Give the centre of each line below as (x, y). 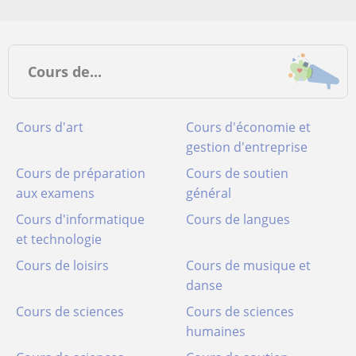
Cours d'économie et (248, 127)
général (209, 193)
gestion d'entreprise (247, 147)
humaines (216, 331)
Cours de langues (238, 219)
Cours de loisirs (62, 265)
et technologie (59, 239)
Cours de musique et (248, 265)
